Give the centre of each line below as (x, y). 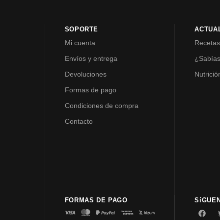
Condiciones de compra (101, 106)
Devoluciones (85, 74)
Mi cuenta (80, 43)
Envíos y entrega (91, 59)
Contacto (79, 122)
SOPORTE (82, 29)
